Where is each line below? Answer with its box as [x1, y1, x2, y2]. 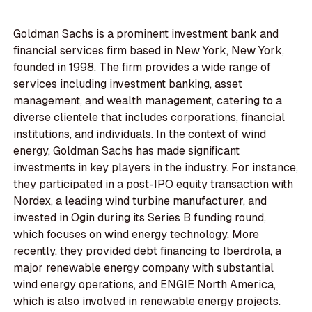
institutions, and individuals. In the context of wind [13, 127, 267, 142]
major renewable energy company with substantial [13, 260, 274, 276]
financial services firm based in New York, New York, [13, 43, 285, 58]
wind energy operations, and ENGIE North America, [13, 277, 276, 292]
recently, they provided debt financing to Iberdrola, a [13, 244, 282, 259]
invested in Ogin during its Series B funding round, [13, 210, 267, 226]
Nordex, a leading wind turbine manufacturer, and [13, 194, 267, 209]
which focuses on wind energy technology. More [13, 227, 260, 242]
